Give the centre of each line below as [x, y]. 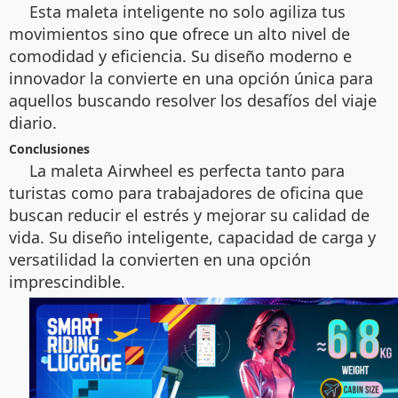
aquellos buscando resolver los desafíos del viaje [193, 100]
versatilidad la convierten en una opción [160, 259]
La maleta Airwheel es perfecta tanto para [187, 170]
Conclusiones [49, 148]
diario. [33, 122]
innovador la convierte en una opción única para [191, 78]
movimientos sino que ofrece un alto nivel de [179, 33]
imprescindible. [67, 281]
